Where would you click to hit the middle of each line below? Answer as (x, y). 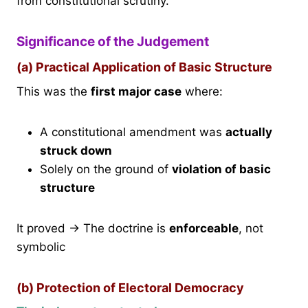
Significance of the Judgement (113, 41)
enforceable (204, 229)
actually (249, 132)
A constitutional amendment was (133, 132)
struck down (76, 151)
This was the (54, 92)
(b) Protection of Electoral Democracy (130, 288)
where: (202, 92)
